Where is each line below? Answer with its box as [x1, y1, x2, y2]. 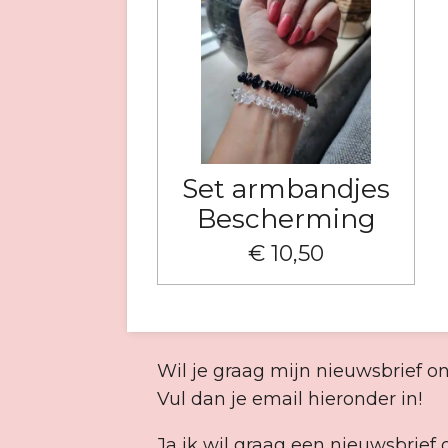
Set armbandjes [182, 171, 391, 205]
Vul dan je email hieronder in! [157, 387, 427, 410]
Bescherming [196, 201, 376, 235]
